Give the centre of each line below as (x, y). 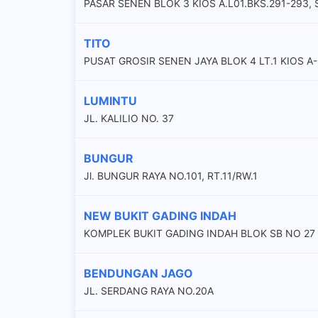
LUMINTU (110, 100)
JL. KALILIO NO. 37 (129, 118)
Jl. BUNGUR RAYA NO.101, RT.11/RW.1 (171, 175)
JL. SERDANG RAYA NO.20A (149, 290)
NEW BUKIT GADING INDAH (160, 215)
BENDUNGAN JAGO (138, 273)
